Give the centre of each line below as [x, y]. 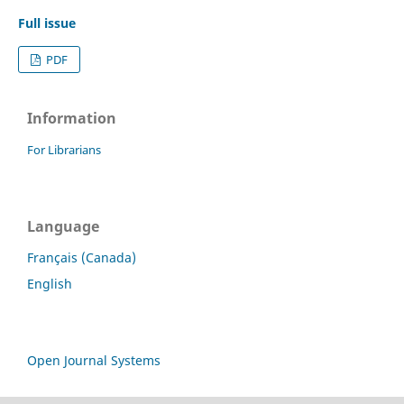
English [50, 284]
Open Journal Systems [94, 361]
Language [63, 226]
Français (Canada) [82, 257]
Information [72, 118]
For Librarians [64, 149]
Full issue [46, 23]
